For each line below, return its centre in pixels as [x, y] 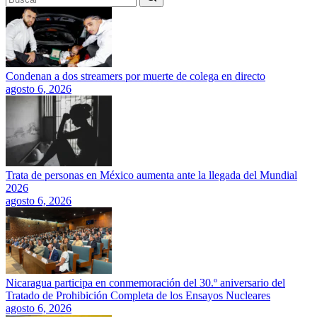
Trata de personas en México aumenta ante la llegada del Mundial [151, 175]
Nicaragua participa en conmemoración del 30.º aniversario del [145, 283]
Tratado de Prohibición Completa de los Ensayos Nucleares [138, 296]
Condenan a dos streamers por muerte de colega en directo [136, 76]
